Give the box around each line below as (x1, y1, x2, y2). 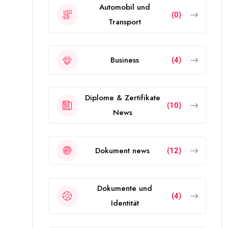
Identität (110, 197, 139, 209)
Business (110, 54, 139, 66)
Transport (108, 16, 141, 27)
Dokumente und (97, 183, 152, 194)
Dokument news (95, 145, 150, 156)
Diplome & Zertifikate (84, 92, 160, 103)
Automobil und (99, 2, 150, 13)
